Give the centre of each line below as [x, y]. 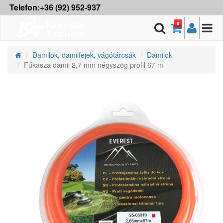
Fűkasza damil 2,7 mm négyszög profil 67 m [94, 65]
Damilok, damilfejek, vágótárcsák [84, 55]
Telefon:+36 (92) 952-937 [55, 7]
